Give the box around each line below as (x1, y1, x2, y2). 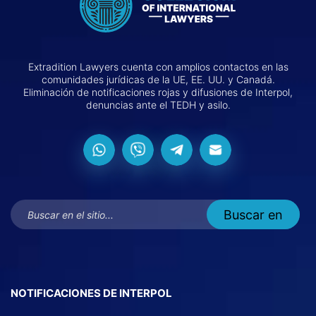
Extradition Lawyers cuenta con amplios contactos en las (28, 61, 288, 73)
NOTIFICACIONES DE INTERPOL (11, 286, 172, 300)
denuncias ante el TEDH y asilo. (85, 99, 231, 111)
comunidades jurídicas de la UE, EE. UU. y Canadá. (41, 73, 275, 86)
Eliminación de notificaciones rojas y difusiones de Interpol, (23, 86, 293, 99)
